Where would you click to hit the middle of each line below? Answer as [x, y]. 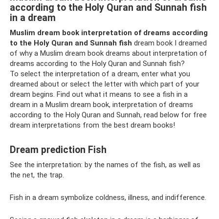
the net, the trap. [37, 175]
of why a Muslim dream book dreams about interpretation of [109, 53]
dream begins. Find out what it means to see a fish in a [99, 94]
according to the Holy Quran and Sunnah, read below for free [108, 115]
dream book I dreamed [169, 43]
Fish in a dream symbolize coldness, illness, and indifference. [108, 197]
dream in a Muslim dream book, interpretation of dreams [101, 105]
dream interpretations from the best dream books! [92, 125]
